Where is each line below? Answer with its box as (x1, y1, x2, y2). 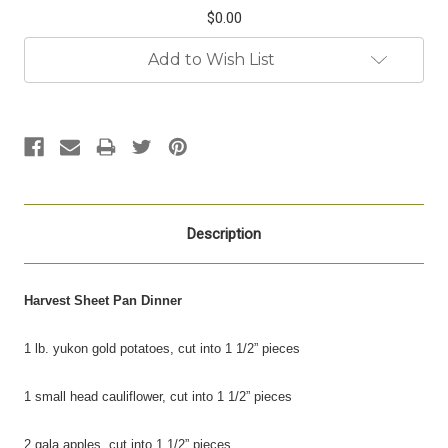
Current (24, 38, 92, 59)
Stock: (24, 63, 75, 84)
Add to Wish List (147, 49, 275, 69)
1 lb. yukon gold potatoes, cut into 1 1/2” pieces (24, 340, 300, 356)
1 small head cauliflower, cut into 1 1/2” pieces (24, 388, 292, 404)
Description (187, 224, 261, 243)
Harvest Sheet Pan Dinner (24, 292, 182, 308)
